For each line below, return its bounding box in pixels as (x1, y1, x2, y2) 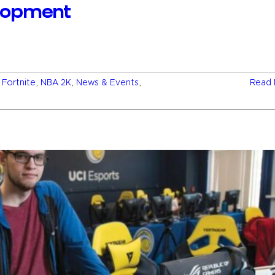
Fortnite (2, 79, 36, 88)
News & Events (76, 79, 139, 88)
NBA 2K (41, 79, 71, 88)
